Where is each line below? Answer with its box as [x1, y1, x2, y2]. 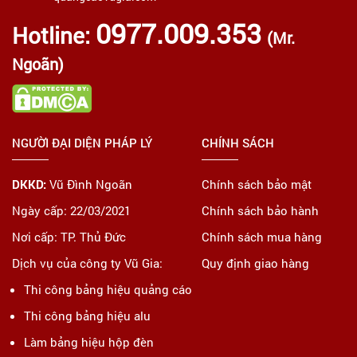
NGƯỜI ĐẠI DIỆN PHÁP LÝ [12, 134, 152, 151]
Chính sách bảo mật [202, 175, 312, 192]
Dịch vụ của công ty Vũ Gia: [12, 254, 163, 271]
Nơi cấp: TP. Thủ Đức [12, 228, 126, 245]
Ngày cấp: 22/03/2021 [12, 202, 131, 218]
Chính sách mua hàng [202, 228, 323, 245]
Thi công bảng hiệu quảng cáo [24, 280, 192, 297]
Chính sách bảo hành [202, 202, 320, 218]
